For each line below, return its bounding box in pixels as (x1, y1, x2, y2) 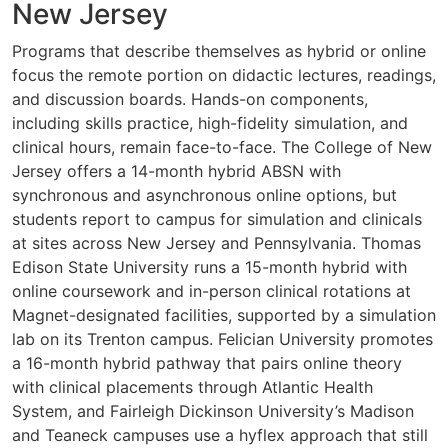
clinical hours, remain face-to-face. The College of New (12, 136, 432, 157)
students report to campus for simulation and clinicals (12, 208, 422, 229)
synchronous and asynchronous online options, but (12, 184, 397, 205)
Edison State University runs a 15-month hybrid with (12, 256, 407, 277)
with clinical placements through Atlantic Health (12, 376, 373, 397)
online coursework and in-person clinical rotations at (12, 280, 411, 301)
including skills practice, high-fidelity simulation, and (12, 112, 408, 133)
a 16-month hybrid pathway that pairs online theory (12, 352, 402, 373)
